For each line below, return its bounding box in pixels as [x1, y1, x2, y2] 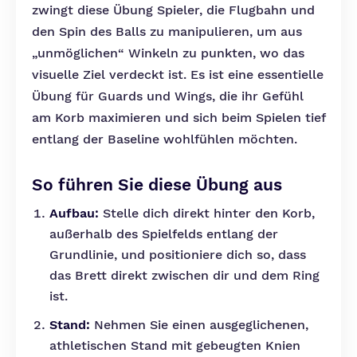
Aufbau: [49, 206, 99, 221]
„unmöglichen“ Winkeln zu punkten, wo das [32, 45, 304, 61]
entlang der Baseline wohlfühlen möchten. [32, 131, 297, 147]
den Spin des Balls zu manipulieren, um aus [32, 24, 302, 39]
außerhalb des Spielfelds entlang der [49, 226, 278, 241]
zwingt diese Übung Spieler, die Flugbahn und [32, 2, 315, 18]
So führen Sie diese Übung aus [32, 175, 282, 194]
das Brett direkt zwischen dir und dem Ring [49, 268, 320, 283]
